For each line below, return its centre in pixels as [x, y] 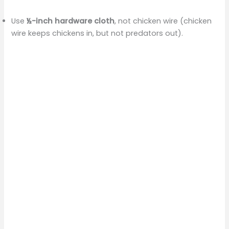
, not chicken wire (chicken [163, 21]
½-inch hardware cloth [71, 21]
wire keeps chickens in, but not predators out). [97, 33]
